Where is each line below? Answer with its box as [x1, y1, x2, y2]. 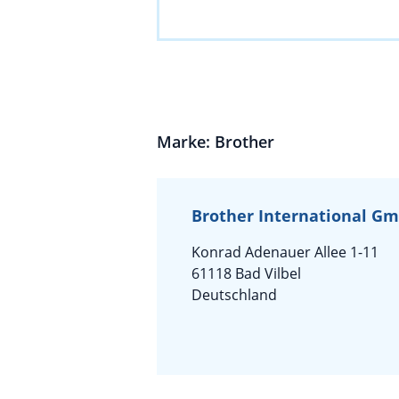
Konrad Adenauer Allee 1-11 [191, 242, 379, 262]
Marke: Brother [157, 131, 274, 152]
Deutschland [191, 285, 277, 305]
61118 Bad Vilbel [191, 264, 301, 283]
